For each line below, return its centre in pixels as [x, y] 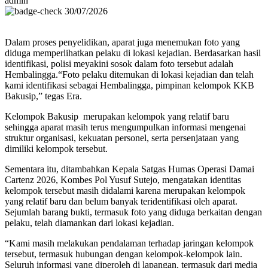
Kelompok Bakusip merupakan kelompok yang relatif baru [117, 117]
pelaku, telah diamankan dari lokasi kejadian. [89, 223]
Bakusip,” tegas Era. [43, 96]
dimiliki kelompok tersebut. [56, 149]
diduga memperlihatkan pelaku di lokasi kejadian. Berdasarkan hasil [133, 53]
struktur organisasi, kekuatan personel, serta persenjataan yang [122, 138]
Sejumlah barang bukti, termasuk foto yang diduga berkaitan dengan [133, 212]
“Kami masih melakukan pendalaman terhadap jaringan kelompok [129, 243]
